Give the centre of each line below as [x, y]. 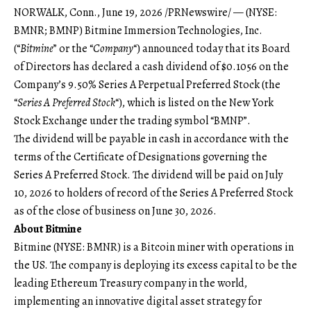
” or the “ [73, 48]
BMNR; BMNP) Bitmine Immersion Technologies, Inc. [138, 30]
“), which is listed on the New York [194, 102]
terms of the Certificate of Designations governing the [141, 157]
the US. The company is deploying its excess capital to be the [155, 265]
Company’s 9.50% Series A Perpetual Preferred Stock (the [147, 84]
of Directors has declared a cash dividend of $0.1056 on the [151, 66]
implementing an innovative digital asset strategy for [138, 301]
